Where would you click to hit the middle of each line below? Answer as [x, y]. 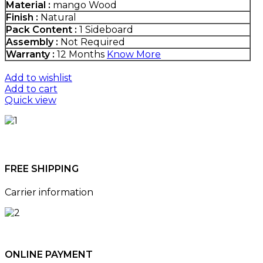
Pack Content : [41, 30]
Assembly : [32, 42]
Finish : [22, 18]
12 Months [81, 55]
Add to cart [31, 89]
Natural [57, 18]
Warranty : [30, 55]
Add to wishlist [38, 78]
